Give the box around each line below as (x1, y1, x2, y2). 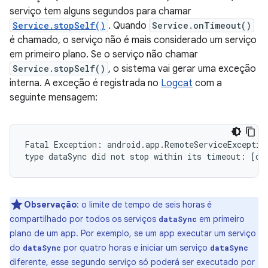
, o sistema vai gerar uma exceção (108, 63, 256, 75)
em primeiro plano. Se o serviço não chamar (10, 48, 198, 60)
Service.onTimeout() (152, 20, 251, 31)
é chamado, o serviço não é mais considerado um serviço (10, 34, 257, 46)
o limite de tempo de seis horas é (79, 199, 212, 210)
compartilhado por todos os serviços (10, 214, 159, 224)
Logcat (161, 77, 193, 89)
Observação (24, 199, 77, 210)
